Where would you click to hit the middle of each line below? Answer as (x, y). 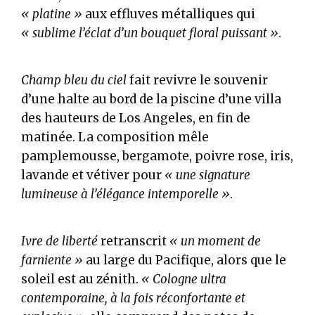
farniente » (52, 260)
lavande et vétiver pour (93, 175)
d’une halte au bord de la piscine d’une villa (151, 99)
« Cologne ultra (184, 279)
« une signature (207, 175)
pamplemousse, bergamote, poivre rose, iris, (157, 156)
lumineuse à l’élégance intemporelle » (126, 194)
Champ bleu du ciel (74, 80)
